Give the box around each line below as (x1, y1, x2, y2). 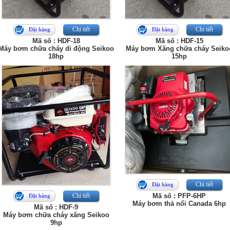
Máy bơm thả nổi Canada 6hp (132, 200, 226, 207)
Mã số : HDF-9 (34, 203, 78, 211)
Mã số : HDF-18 (32, 37, 80, 45)
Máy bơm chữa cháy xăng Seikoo (3, 211, 109, 219)
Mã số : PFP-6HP (152, 192, 206, 200)
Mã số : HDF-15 (155, 37, 203, 45)
